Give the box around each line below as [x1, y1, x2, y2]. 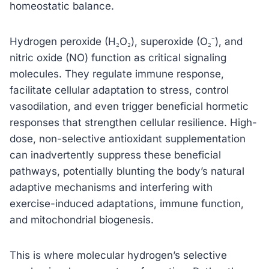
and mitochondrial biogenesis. [10, 213, 154, 226]
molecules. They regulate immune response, [10, 67, 224, 80]
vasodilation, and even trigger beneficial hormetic [10, 100, 249, 112]
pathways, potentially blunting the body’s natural [10, 165, 244, 177]
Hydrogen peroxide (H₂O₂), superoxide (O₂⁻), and [10, 35, 243, 47]
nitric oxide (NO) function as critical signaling [10, 51, 226, 64]
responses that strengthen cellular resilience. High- [10, 116, 257, 128]
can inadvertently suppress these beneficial [10, 148, 221, 161]
